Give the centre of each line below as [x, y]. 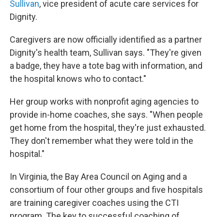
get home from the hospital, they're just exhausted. [108, 128]
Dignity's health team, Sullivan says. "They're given [106, 53]
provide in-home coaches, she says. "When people [106, 115]
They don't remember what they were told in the [101, 141]
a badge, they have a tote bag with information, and [106, 66]
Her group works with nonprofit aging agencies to [104, 102]
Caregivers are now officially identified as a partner [106, 40]
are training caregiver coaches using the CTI [94, 203]
